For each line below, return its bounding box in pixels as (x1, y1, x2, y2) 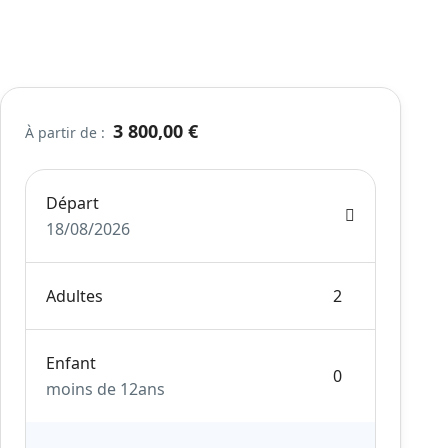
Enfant (46, 352, 97, 374)
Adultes (46, 285, 104, 307)
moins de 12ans (46, 378, 166, 400)
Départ (46, 192, 100, 214)
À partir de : (25, 123, 106, 142)
